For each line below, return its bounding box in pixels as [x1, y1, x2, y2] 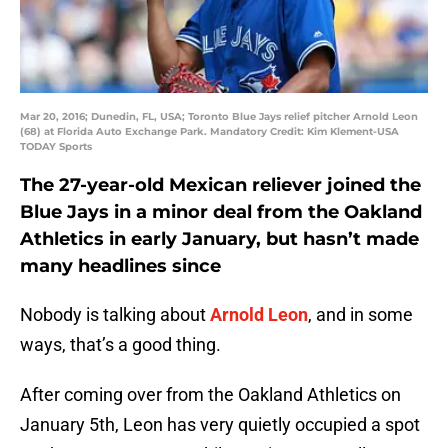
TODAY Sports [20, 140, 92, 154]
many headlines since [20, 255, 221, 278]
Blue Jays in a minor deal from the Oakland [20, 201, 422, 224]
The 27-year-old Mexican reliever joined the [20, 174, 421, 197]
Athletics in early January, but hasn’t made [20, 228, 419, 251]
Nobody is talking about [20, 304, 210, 326]
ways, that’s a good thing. [20, 334, 221, 356]
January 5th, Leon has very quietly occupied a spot [20, 414, 420, 436]
